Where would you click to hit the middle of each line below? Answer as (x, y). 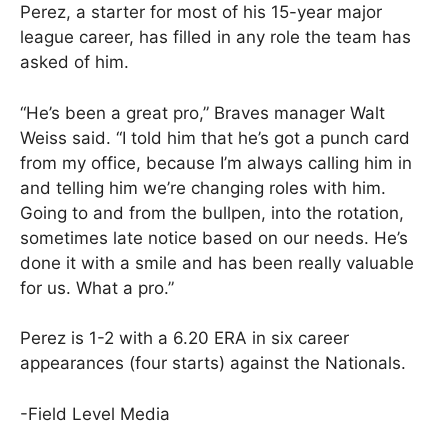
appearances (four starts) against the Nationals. (213, 363)
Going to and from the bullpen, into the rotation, (212, 212)
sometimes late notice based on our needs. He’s (214, 237)
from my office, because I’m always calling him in (216, 162)
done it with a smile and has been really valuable (217, 262)
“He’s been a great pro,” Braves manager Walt (202, 112)
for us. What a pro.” (97, 287)
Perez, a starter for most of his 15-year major (201, 12)
